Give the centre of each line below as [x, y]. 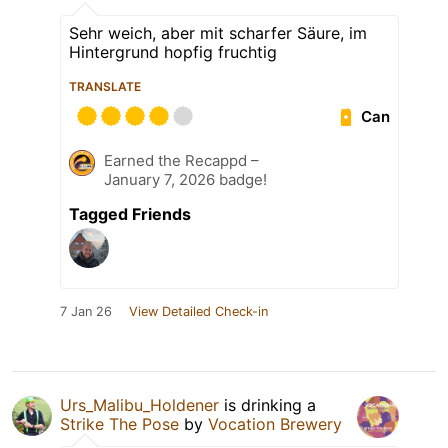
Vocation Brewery [275, 424]
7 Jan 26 [86, 312]
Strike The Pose [119, 424]
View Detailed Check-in [198, 312]
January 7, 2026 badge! [185, 180]
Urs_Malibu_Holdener [139, 405]
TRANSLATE [105, 87]
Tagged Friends [130, 214]
